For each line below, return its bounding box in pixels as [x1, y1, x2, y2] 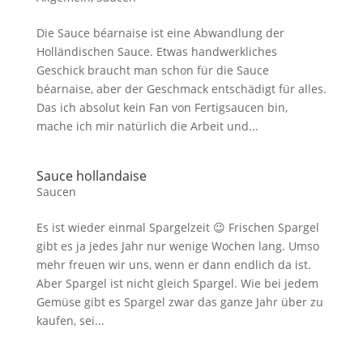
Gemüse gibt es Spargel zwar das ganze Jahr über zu [36, 294, 323, 310]
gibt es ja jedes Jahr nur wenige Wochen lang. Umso [36, 238, 319, 254]
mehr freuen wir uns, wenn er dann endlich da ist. [36, 257, 311, 272]
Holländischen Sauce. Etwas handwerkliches [36, 44, 277, 59]
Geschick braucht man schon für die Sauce [36, 62, 269, 78]
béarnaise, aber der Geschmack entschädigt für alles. [36, 81, 327, 96]
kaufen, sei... [36, 313, 105, 328]
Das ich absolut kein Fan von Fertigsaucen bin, [36, 100, 288, 115]
